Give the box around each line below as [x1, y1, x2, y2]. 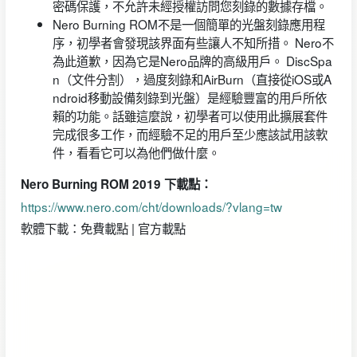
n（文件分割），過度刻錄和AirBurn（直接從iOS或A [52, 69, 331, 88]
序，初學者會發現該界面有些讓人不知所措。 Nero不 [52, 33, 334, 51]
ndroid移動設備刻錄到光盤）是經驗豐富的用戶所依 [52, 88, 327, 106]
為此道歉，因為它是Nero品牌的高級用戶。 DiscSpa [52, 51, 332, 69]
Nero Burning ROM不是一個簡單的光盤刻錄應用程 [52, 14, 325, 33]
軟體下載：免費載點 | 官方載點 [20, 219, 186, 237]
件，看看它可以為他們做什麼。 [52, 143, 220, 161]
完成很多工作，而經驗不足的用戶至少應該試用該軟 [52, 124, 328, 143]
